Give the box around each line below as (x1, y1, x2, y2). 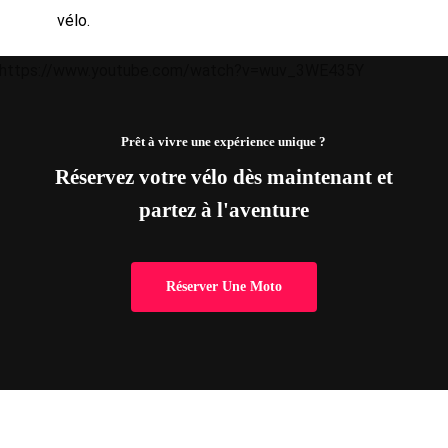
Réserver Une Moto (165, 279, 282, 295)
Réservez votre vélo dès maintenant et (54, 165, 393, 190)
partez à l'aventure (138, 198, 309, 223)
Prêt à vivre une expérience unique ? (121, 135, 327, 150)
